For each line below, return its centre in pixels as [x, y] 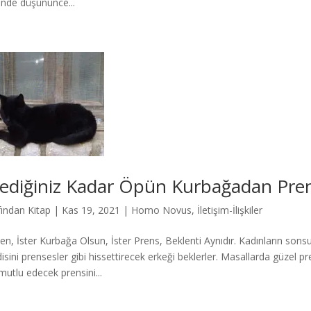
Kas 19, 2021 [91, 210]
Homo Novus [161, 210]
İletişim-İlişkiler [229, 210]
